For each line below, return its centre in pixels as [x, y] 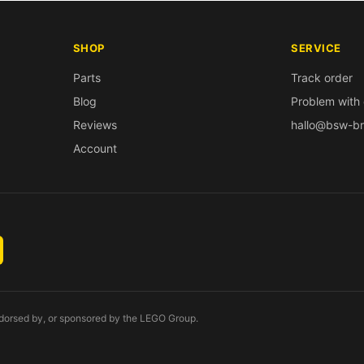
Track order [322, 77]
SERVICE [316, 48]
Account [95, 148]
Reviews [95, 124]
